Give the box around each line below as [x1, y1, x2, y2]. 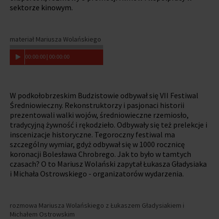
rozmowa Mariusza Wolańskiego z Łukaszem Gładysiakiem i [10, 200, 184, 210]
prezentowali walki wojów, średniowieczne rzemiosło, [10, 109, 189, 120]
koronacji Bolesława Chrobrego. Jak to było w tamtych [10, 149, 191, 159]
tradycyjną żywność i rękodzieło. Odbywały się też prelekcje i [10, 119, 207, 130]
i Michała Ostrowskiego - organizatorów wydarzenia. [10, 168, 184, 178]
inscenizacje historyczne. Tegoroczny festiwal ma [10, 129, 175, 139]
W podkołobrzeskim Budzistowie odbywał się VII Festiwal [10, 90, 198, 100]
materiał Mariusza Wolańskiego [10, 34, 101, 44]
